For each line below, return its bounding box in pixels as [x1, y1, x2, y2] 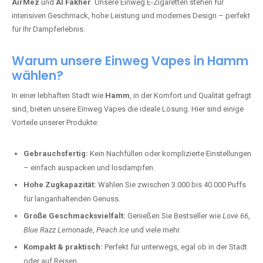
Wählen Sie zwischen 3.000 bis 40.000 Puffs [96, 180, 246, 189]
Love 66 [222, 211, 248, 220]
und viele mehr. [129, 225, 181, 234]
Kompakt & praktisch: [23, 242, 103, 251]
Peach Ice [96, 225, 129, 234]
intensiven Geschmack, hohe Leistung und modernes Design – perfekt [12, 11, 250, 20]
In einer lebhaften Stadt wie [12, 91, 105, 100]
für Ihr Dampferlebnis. [12, 25, 85, 33]
